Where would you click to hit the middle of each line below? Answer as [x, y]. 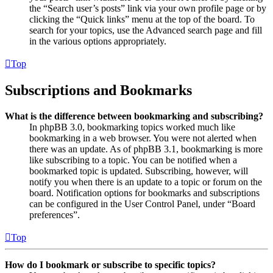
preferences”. [55, 214]
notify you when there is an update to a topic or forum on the [146, 182]
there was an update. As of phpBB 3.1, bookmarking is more [146, 149]
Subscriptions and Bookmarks [98, 90]
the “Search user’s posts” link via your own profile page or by [148, 8]
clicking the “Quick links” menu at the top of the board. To [142, 19]
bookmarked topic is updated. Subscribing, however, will [139, 171]
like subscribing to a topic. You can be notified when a [133, 160]
